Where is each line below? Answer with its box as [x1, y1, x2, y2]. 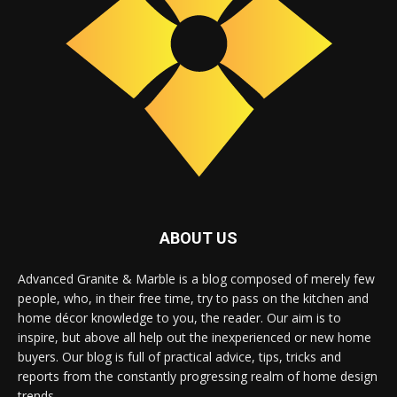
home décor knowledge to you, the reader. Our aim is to [18, 308, 341, 326]
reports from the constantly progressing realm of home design [18, 367, 378, 385]
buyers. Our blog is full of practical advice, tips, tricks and [18, 347, 341, 365]
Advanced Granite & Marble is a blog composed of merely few [18, 269, 375, 287]
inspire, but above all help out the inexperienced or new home [18, 328, 371, 346]
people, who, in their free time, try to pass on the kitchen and [18, 289, 369, 307]
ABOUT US [160, 228, 237, 247]
